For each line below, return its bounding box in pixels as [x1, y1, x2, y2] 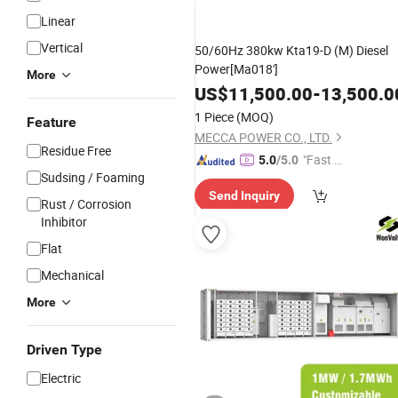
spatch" [303, 171, 344, 187]
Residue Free [41, 142, 111, 159]
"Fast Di [303, 151, 345, 168]
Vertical [41, 39, 83, 56]
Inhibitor [41, 213, 87, 230]
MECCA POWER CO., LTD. [195, 129, 332, 146]
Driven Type [27, 341, 102, 358]
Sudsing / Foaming [41, 169, 145, 186]
